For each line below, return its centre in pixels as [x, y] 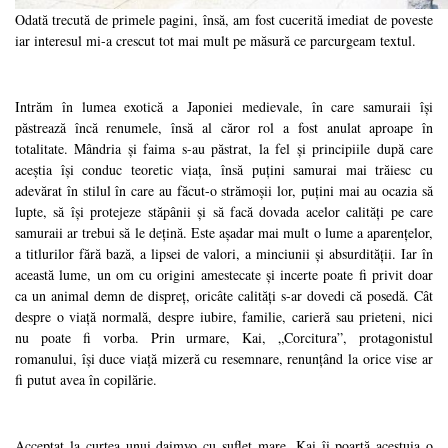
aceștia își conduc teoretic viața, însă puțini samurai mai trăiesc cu [224, 170]
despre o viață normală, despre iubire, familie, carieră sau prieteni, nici [224, 317]
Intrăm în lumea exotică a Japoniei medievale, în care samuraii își [224, 107]
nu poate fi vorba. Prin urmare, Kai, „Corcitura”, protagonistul [224, 338]
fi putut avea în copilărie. [86, 380]
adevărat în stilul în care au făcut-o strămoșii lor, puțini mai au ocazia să [224, 191]
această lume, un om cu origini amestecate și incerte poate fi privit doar [224, 275]
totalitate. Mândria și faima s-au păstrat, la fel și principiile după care [224, 149]
